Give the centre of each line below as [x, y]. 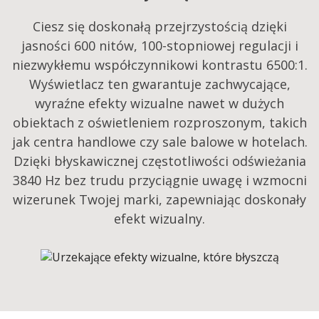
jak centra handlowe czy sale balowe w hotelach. [159, 142]
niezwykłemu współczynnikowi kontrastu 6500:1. [159, 65]
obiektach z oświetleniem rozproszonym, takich [159, 123]
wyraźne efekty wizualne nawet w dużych [159, 104]
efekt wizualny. [159, 219]
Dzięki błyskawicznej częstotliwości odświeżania [159, 161]
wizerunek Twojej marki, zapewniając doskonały [159, 200]
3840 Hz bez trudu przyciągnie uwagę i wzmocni [159, 181]
